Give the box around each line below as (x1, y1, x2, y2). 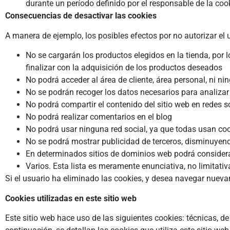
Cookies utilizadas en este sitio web (5, 193, 137, 203)
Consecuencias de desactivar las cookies (5, 11, 157, 21)
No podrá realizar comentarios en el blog (26, 112, 172, 122)
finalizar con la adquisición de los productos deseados (26, 63, 222, 73)
